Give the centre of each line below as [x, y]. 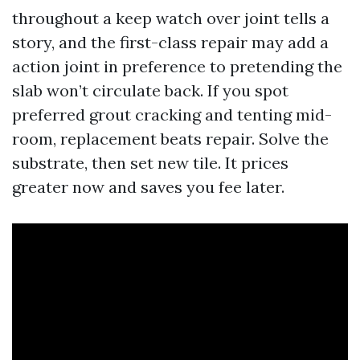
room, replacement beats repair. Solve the [170, 139]
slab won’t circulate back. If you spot [150, 90]
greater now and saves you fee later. [148, 187]
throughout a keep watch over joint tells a [171, 18]
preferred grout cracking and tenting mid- [172, 115]
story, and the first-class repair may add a [170, 42]
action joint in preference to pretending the [177, 66]
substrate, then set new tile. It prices [150, 163]
